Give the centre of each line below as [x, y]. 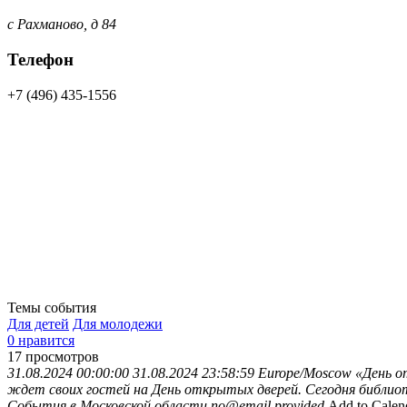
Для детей [38, 323]
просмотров [62, 356]
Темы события [52, 307]
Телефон [40, 59]
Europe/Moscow [305, 372]
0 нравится [41, 340]
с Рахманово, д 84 [62, 25]
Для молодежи [118, 323]
